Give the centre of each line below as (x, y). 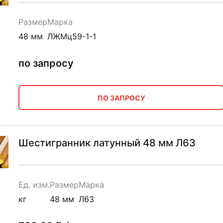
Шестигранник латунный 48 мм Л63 (107, 143)
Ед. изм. (34, 185)
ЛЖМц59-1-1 (71, 36)
